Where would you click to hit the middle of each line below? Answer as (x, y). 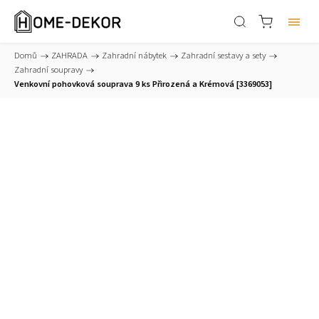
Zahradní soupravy (48, 70)
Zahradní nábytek (134, 56)
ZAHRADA (69, 56)
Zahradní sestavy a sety (223, 56)
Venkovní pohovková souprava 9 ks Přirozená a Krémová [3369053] (143, 84)
